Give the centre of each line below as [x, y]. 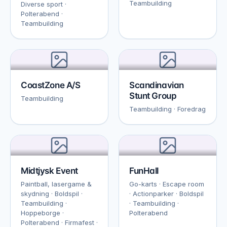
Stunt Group [153, 96]
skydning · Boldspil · [52, 194]
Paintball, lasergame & [56, 184]
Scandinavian [157, 85]
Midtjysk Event [50, 171]
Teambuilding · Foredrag [167, 109]
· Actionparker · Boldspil [166, 194]
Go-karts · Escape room [167, 184]
